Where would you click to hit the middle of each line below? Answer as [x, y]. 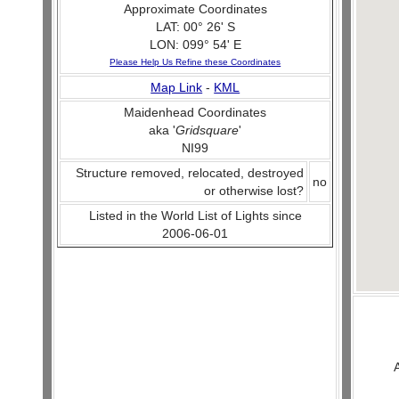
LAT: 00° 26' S [195, 27]
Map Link [177, 87]
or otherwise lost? [254, 191]
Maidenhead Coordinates [195, 112]
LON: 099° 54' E [195, 45]
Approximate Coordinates [195, 9]
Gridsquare [208, 130]
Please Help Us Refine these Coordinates [195, 62]
